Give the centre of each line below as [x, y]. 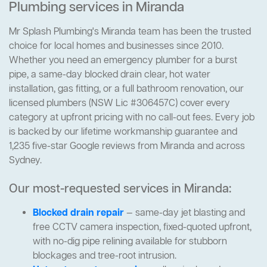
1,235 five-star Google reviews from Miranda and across [127, 146]
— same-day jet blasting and [184, 213]
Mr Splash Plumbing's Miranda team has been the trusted [130, 32]
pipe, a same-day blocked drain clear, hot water [110, 75]
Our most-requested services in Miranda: [120, 189]
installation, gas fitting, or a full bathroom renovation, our [126, 89]
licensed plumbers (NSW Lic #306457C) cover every [119, 103]
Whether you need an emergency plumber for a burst [123, 60]
